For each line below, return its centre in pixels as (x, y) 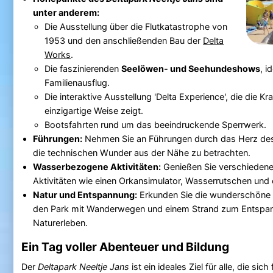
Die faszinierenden (83, 68)
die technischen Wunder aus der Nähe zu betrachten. (141, 152)
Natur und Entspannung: (85, 194)
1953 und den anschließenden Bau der (124, 40)
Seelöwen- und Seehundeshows (191, 68)
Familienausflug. (77, 82)
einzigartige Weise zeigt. (94, 110)
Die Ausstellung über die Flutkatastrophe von (136, 26)
